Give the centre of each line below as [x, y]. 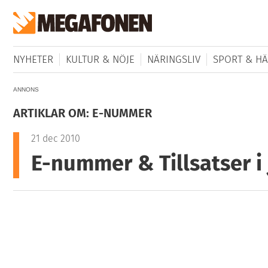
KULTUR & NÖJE [100, 60]
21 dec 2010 [55, 139]
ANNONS [26, 90]
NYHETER [33, 60]
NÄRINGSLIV [173, 60]
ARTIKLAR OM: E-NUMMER [82, 113]
